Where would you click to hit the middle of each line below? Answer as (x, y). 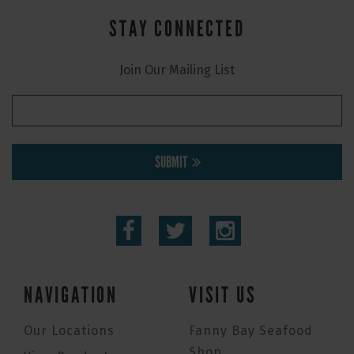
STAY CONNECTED (177, 29)
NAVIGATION (71, 296)
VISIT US (223, 296)
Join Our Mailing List (177, 70)
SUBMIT (171, 162)
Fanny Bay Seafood (251, 330)
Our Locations (69, 330)
